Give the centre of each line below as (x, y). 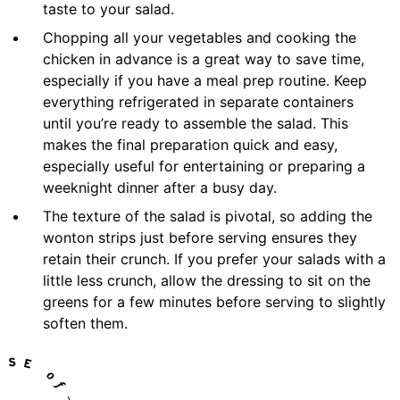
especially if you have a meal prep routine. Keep (205, 81)
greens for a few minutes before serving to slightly (214, 302)
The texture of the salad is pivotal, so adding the (208, 217)
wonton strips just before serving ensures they (200, 238)
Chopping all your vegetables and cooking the (200, 38)
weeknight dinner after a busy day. (160, 188)
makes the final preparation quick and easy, (190, 145)
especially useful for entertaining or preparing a (204, 167)
